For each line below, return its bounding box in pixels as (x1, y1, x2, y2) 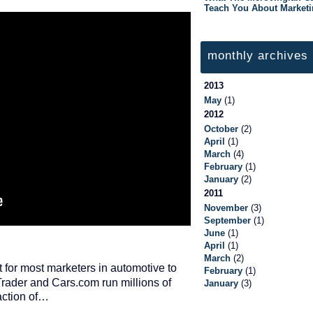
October (204, 123, 238, 134)
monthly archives (208, 48, 308, 62)
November (204, 202, 248, 213)
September (204, 214, 251, 226)
